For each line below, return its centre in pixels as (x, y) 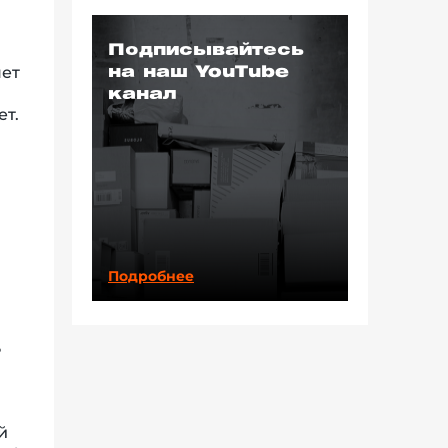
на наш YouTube (198, 72)
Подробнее (151, 275)
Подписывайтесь (206, 50)
